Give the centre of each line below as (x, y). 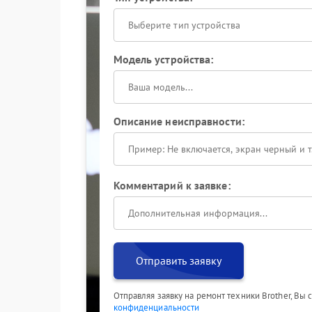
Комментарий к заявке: (172, 185)
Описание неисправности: (179, 121)
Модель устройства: (163, 59)
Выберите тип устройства (184, 25)
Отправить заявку (178, 260)
